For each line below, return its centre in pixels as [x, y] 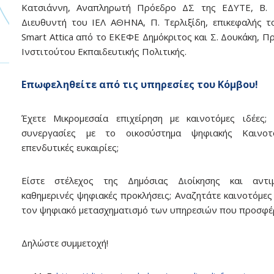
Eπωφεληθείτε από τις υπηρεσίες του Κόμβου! [140, 85]
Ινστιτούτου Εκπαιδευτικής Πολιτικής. [104, 52]
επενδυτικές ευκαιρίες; [70, 148]
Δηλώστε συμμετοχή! [65, 243]
